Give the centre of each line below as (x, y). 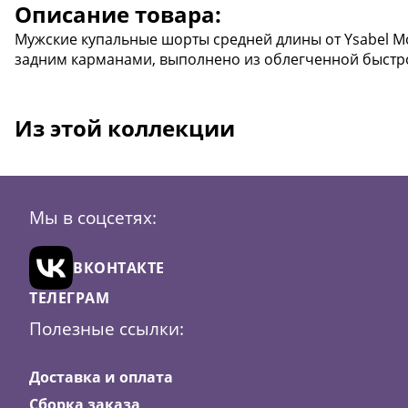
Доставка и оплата (101, 377)
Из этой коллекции (125, 128)
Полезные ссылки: (107, 329)
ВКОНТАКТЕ (119, 267)
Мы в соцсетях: (93, 218)
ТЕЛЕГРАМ (69, 297)
